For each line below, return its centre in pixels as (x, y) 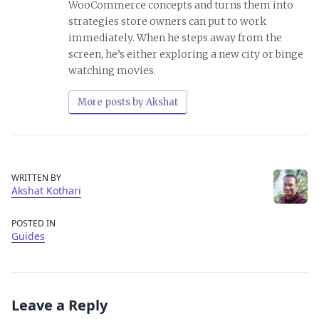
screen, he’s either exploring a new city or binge (186, 54)
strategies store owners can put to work (167, 22)
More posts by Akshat (128, 103)
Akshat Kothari (46, 191)
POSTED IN (33, 224)
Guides (28, 236)
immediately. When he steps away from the (175, 38)
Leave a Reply (59, 305)
